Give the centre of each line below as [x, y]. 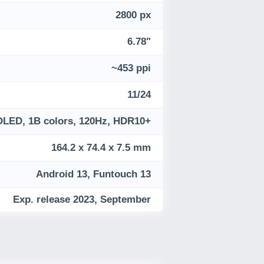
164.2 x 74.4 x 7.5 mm [101, 148]
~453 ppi [131, 68]
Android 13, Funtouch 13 [93, 174]
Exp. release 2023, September [82, 200]
